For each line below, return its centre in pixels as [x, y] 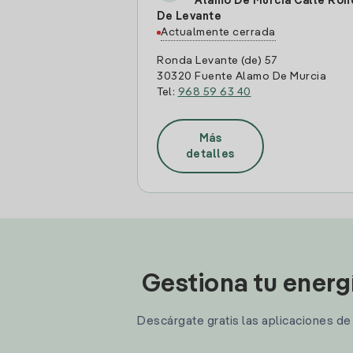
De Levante [189, 17]
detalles [210, 154]
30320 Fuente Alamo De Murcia [242, 76]
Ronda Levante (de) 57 [217, 61]
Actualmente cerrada [218, 32]
